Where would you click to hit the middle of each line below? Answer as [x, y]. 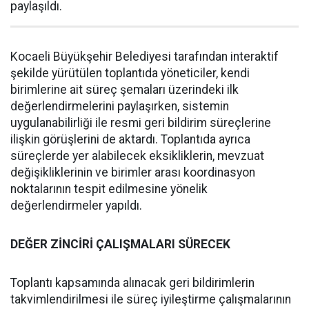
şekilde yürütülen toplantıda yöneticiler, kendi [130, 73]
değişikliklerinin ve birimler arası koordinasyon [133, 172]
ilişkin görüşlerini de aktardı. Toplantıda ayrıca [130, 139]
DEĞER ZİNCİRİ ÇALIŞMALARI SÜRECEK [120, 244]
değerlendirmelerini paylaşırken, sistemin [120, 106]
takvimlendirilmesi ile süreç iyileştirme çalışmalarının [151, 299]
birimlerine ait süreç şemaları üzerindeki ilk [124, 90]
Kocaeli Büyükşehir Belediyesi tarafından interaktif [144, 57]
